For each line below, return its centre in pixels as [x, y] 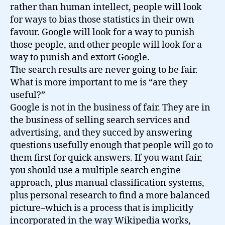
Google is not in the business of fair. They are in [110, 108]
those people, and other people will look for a [106, 45]
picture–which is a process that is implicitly [102, 208]
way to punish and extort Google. [80, 58]
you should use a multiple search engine [95, 171]
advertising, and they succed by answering [101, 133]
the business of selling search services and [100, 120]
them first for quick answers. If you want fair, [106, 158]
